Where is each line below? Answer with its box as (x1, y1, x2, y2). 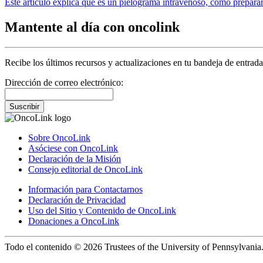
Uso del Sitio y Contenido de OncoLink (28, 205, 176, 215)
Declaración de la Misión (28, 153, 121, 164)
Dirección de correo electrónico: (5, 77, 123, 87)
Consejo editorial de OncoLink (28, 164, 143, 174)
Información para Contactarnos (28, 184, 143, 194)
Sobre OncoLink (28, 132, 90, 143)
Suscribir (9, 102, 39, 111)
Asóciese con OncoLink (28, 143, 118, 153)
